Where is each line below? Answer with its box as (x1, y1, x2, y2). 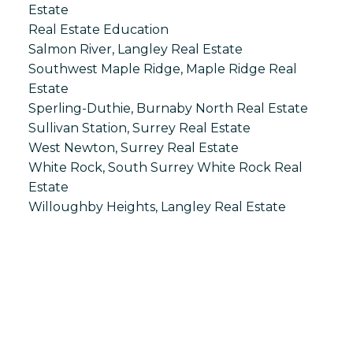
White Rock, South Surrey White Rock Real (28, 159, 303, 175)
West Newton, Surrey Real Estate (28, 139, 239, 155)
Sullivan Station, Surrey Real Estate (28, 120, 251, 136)
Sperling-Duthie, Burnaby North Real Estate (28, 100, 308, 116)
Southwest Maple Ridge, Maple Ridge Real (28, 61, 297, 76)
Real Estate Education (28, 21, 169, 37)
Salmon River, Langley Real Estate (28, 41, 243, 57)
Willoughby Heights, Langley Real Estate (28, 199, 286, 214)
